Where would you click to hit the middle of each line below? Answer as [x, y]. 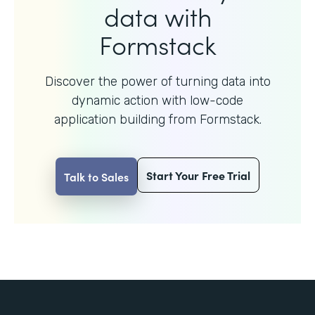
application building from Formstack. [157, 119]
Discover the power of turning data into [157, 81]
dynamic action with [131, 100]
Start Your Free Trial [198, 175]
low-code [217, 100]
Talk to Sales [96, 176]
